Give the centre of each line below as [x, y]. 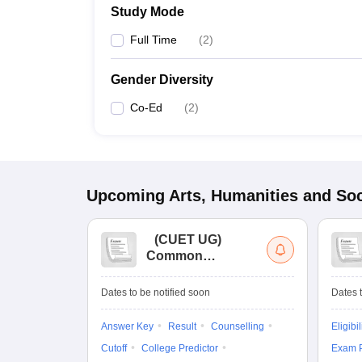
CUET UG [188, 240]
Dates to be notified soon [156, 293]
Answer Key [127, 326]
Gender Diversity [162, 80]
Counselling [238, 326]
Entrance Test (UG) [204, 288]
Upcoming [126, 196]
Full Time [154, 40]
